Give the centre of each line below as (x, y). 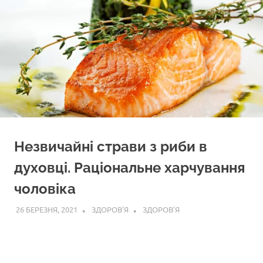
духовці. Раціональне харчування (129, 168)
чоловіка (45, 189)
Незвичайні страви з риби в (111, 147)
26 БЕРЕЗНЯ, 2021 (46, 209)
